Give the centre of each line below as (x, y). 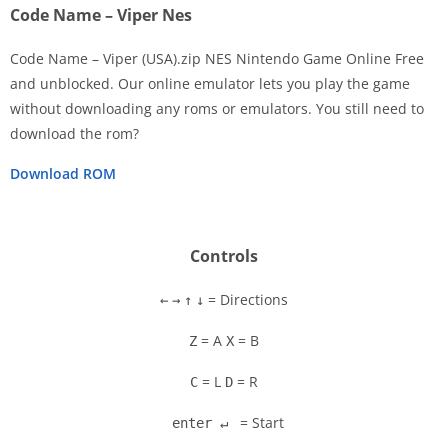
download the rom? (74, 134)
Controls (224, 256)
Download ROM (63, 174)
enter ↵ (200, 423)
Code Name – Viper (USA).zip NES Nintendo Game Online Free (217, 59)
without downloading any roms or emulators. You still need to (217, 109)
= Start (260, 423)
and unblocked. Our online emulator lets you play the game (210, 84)
